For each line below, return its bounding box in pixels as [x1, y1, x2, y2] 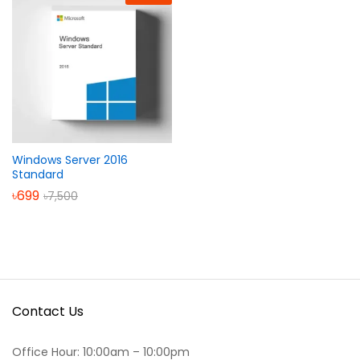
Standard [12, 166, 63, 182]
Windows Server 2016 [12, 151, 128, 168]
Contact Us [12, 301, 84, 321]
